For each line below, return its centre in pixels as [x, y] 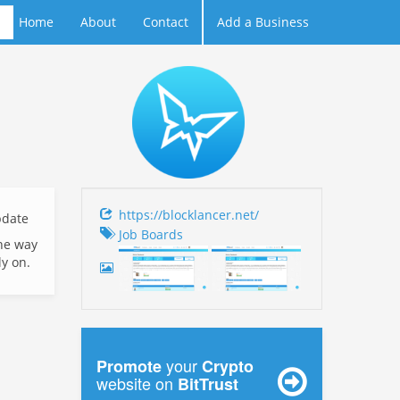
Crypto [228, 366]
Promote [129, 366]
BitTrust [208, 384]
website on [137, 383]
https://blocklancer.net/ [189, 215]
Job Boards [151, 234]
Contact [166, 22]
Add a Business [263, 22]
